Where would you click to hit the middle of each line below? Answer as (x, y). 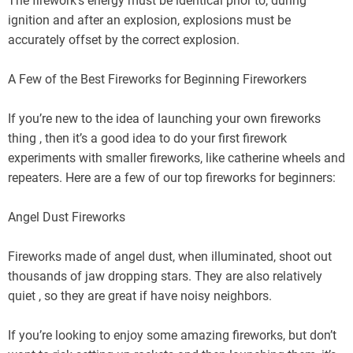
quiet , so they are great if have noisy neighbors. (140, 295)
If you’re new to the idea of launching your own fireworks (164, 118)
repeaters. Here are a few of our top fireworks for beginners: (172, 177)
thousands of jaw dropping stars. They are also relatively (165, 276)
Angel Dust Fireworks (67, 217)
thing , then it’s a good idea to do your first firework (147, 138)
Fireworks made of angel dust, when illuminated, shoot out (170, 256)
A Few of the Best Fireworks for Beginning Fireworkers (157, 79)
